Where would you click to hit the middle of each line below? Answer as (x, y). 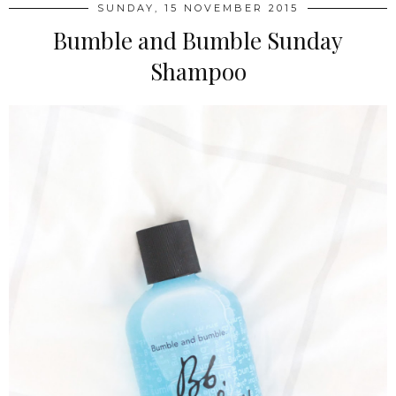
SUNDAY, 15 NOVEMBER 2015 (198, 8)
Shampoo (198, 72)
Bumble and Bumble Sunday (198, 41)
